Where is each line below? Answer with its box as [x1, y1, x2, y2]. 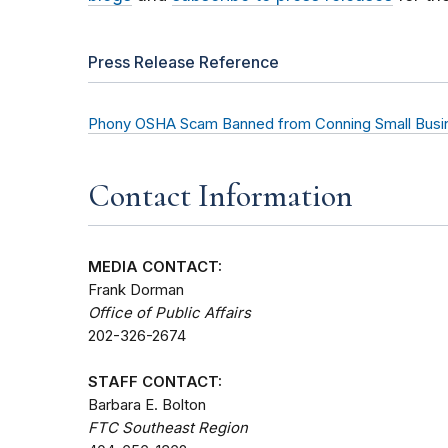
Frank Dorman [88, 281, 184, 300]
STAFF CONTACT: [88, 373, 222, 392]
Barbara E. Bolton [88, 396, 206, 415]
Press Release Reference [88, 52, 279, 73]
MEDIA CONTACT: [88, 258, 222, 277]
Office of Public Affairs [88, 304, 255, 323]
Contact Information [88, 176, 353, 216]
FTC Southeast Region [88, 419, 248, 438]
